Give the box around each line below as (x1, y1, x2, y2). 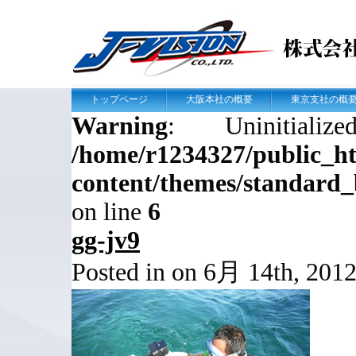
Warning (72, 112, 168, 140)
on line (72, 198, 148, 226)
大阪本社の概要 (186, 94, 253, 105)
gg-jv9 (72, 226, 140, 254)
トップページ (91, 94, 148, 105)
